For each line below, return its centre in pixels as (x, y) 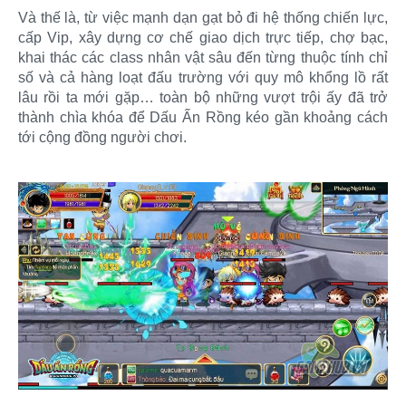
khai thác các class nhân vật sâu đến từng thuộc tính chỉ (203, 57)
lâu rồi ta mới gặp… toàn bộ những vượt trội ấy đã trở (203, 97)
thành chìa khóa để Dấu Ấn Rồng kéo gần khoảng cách (203, 117)
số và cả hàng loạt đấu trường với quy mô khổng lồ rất (203, 77)
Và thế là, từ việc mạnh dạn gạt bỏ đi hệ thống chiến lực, (203, 17)
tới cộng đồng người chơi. (102, 137)
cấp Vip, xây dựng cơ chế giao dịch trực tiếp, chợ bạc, (203, 37)
